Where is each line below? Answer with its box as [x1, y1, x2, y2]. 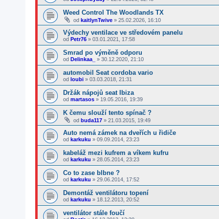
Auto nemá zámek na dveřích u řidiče [63, 129, 176, 136]
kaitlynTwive [81, 17, 112, 23]
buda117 [81, 117, 102, 123]
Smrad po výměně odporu [63, 49, 142, 56]
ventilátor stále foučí [63, 209, 125, 217]
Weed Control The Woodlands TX [63, 9, 164, 16]
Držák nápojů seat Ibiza [63, 89, 134, 96]
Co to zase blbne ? [63, 169, 120, 176]
